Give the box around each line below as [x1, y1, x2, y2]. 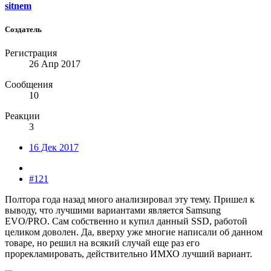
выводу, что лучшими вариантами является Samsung [5, 205, 221, 216]
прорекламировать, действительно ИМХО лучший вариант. [5, 249, 252, 260]
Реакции [5, 111, 40, 122]
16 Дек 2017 [29, 142, 79, 153]
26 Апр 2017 [29, 59, 80, 70]
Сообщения [5, 79, 53, 90]
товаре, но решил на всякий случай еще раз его [5, 238, 200, 249]
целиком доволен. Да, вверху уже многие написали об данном [5, 227, 263, 238]
